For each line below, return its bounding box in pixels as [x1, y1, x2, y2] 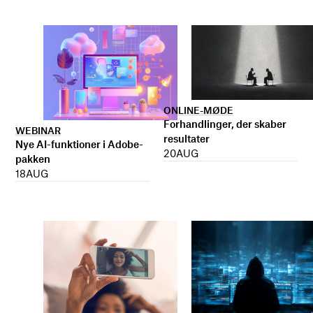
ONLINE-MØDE [163, 104, 233, 117]
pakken [15, 152, 51, 165]
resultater [163, 132, 210, 145]
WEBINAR [15, 124, 61, 136]
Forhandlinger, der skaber [163, 117, 286, 131]
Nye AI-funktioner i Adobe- [15, 137, 144, 150]
